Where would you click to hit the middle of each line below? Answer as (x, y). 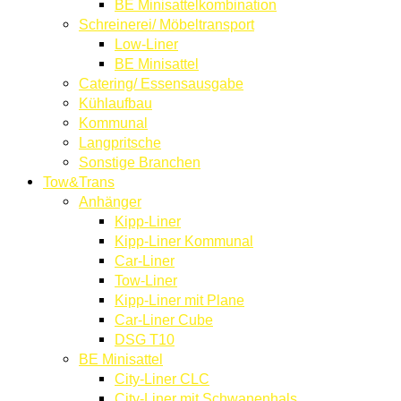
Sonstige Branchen (140, 162)
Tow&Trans (79, 182)
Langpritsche (120, 143)
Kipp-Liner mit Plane (179, 300)
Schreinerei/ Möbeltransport (166, 25)
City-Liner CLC (162, 379)
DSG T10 (145, 340)
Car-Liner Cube (164, 320)
